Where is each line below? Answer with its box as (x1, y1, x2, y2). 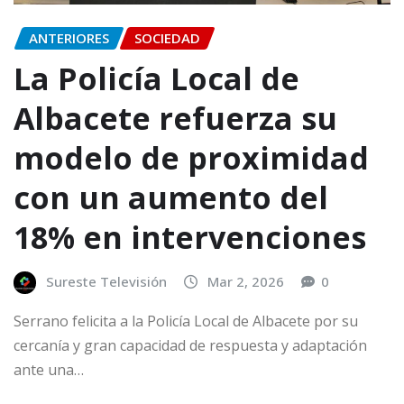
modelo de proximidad (14, 137, 369, 179)
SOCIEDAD (134, 29, 200, 48)
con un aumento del (14, 177, 328, 219)
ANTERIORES (29, 29, 109, 48)
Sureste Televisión (46, 272, 167, 291)
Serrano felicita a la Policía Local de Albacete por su (14, 310, 358, 331)
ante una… (14, 359, 84, 380)
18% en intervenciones (14, 216, 366, 259)
